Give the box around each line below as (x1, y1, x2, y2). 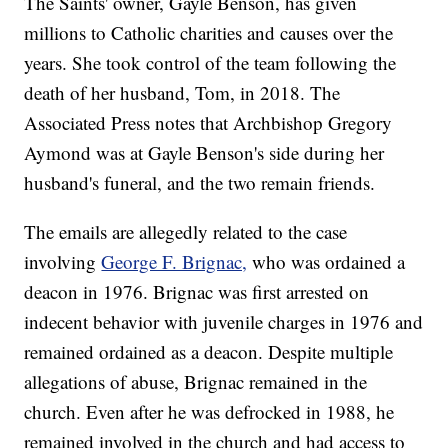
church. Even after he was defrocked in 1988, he (24, 399, 395, 425)
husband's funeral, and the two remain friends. (24, 170, 376, 196)
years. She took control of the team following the (24, 50, 397, 76)
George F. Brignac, (101, 249, 248, 275)
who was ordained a (252, 249, 406, 275)
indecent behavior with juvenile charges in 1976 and (24, 309, 424, 335)
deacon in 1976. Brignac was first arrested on (24, 279, 370, 305)
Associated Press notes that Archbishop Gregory (24, 110, 393, 136)
